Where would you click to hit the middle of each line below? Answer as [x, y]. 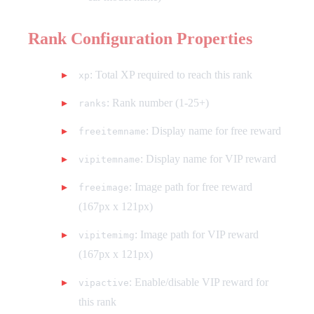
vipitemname [109, 160]
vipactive [104, 283]
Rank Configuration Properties [140, 39]
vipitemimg [107, 235]
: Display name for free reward [213, 131]
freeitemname [112, 132]
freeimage [104, 188]
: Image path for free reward [191, 187]
